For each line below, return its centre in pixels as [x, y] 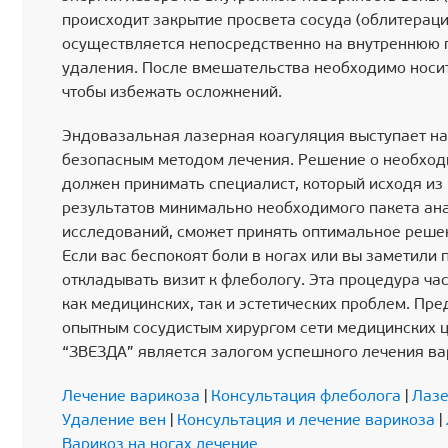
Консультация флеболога [306, 397]
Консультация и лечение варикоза [306, 421]
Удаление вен [114, 421]
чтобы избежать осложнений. [172, 93]
